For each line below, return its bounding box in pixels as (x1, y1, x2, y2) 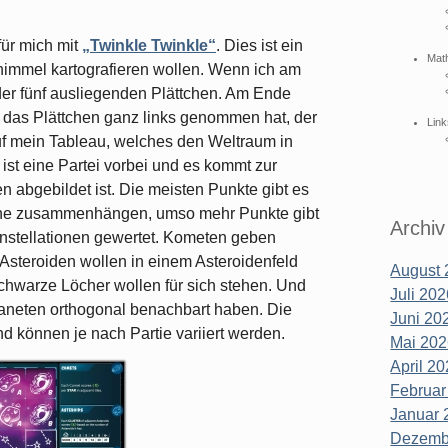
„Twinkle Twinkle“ (82, 36, 216, 54)
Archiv (390, 216, 446, 239)
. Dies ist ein (216, 36, 303, 54)
